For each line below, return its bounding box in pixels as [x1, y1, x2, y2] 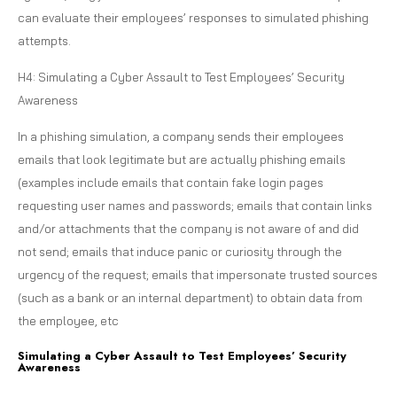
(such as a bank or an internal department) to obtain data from [18, 290, 362, 305]
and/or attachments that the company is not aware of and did [18, 221, 359, 236]
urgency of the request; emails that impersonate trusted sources [18, 267, 378, 282]
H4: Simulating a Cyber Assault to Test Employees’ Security [18, 69, 345, 84]
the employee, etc [18, 313, 119, 328]
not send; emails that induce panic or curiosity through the [18, 244, 342, 259]
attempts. [18, 33, 71, 48]
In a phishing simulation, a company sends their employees [18, 128, 344, 144]
